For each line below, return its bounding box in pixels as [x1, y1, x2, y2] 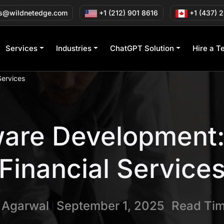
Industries [55, 43, 91, 53]
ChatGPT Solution [109, 43, 174, 53]
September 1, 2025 [56, 198, 164, 213]
